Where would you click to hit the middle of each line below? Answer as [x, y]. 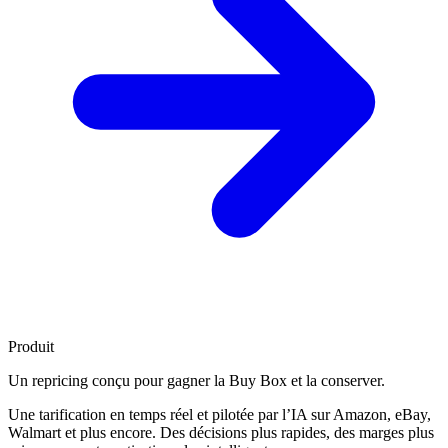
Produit [31, 346]
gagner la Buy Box [227, 380]
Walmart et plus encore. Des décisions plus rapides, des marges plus [221, 432]
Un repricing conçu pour [87, 380]
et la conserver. [338, 380]
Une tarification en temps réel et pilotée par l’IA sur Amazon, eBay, [219, 414]
